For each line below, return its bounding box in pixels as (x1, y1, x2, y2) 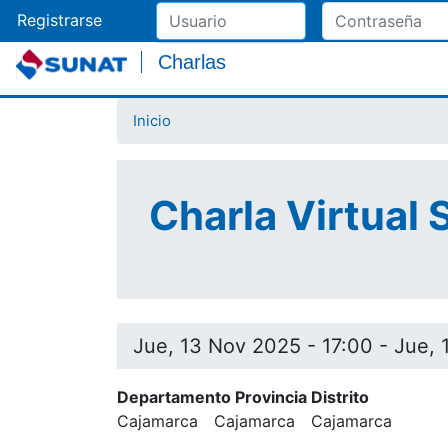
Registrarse (17, 10, 102, 30)
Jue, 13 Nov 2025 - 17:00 (133, 334, 373, 359)
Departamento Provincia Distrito (117, 387, 369, 408)
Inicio (133, 112, 171, 130)
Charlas (158, 51, 227, 73)
